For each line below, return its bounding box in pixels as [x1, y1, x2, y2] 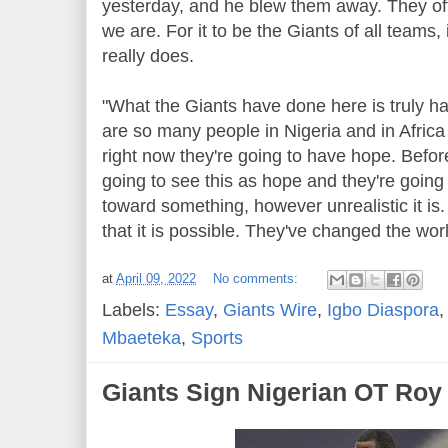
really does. [102, 45, 194, 66]
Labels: [102, 299, 165, 320]
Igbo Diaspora [327, 299, 439, 320]
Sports [191, 327, 243, 348]
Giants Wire [223, 299, 317, 320]
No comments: [213, 270, 302, 286]
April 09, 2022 [116, 270, 196, 286]
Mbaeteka [102, 327, 181, 348]
